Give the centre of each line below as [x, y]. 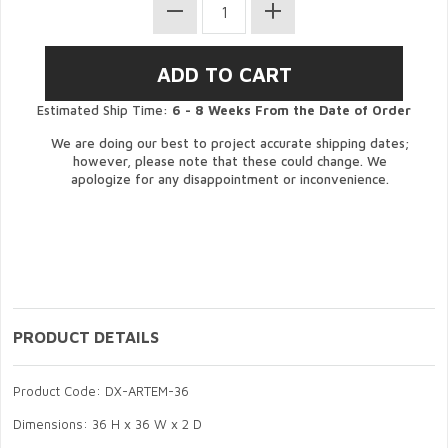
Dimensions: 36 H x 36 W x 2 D [107, 424]
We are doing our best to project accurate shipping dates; [230, 143]
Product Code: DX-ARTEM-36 [101, 391]
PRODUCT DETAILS [86, 337]
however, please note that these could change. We [230, 161]
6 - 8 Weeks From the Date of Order [291, 110]
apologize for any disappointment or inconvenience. [230, 179]
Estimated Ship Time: [104, 110]
